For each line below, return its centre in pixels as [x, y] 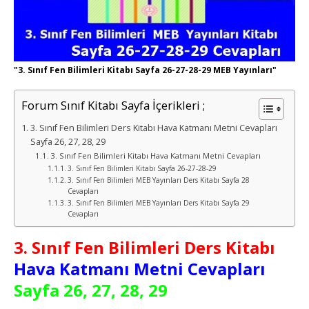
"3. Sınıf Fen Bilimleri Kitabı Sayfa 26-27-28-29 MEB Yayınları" [145, 70]
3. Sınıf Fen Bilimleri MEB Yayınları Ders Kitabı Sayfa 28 [158, 180]
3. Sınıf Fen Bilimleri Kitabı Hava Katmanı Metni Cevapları [156, 156]
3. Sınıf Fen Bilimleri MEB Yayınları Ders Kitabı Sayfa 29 [158, 203]
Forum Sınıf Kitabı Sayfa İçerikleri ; [113, 106]
